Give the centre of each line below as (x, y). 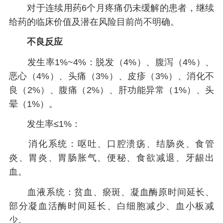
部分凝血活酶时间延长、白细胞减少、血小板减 (111, 206)
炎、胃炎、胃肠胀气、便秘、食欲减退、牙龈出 (111, 158)
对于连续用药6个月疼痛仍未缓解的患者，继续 (111, 8)
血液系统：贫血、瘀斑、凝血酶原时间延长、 (111, 192)
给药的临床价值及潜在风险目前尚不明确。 (94, 22)
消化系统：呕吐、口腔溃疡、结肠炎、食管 (111, 144)
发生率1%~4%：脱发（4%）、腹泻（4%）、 (111, 62)
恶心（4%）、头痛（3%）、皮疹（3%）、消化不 (111, 76)
